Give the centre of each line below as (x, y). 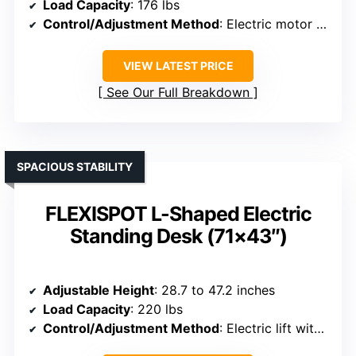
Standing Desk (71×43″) (178, 236)
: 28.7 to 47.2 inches (215, 290)
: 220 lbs (157, 310)
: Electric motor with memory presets (268, 24)
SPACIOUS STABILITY (75, 167)
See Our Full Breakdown (178, 93)
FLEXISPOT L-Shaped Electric (178, 214)
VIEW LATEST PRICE (178, 66)
